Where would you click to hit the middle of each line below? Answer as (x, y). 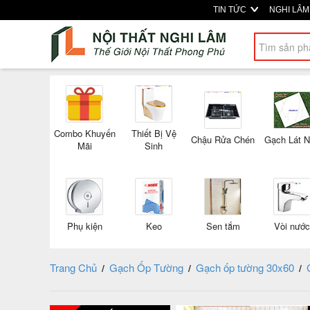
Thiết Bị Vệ (154, 133)
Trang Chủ (73, 267)
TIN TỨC (230, 10)
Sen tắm (223, 226)
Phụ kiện (84, 226)
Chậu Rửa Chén (223, 139)
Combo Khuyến (84, 133)
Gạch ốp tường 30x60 (245, 267)
